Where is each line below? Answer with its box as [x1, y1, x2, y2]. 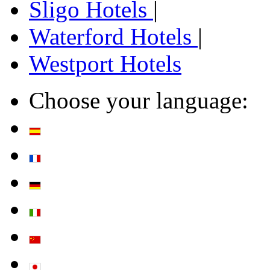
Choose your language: [29, 87, 248, 113]
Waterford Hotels [29, 23, 198, 49]
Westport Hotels [29, 50, 181, 77]
